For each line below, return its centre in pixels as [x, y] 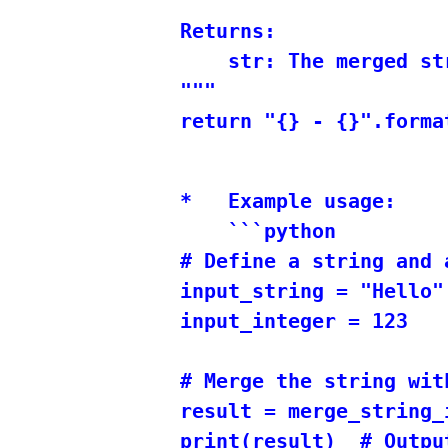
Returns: [228, 30]
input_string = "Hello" [312, 290]
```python [258, 230]
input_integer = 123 [294, 320]
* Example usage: [288, 200]
